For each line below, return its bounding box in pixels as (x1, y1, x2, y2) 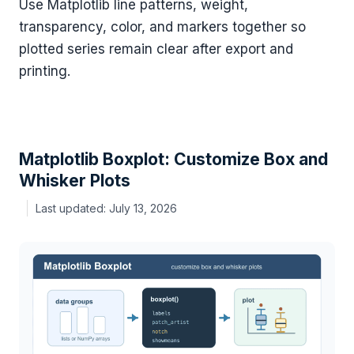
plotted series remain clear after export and (19, 40, 293, 57)
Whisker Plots (19, 170, 130, 190)
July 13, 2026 (109, 201, 177, 216)
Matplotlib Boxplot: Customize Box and (19, 149, 328, 169)
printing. (19, 62, 70, 79)
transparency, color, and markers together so (19, 18, 306, 35)
